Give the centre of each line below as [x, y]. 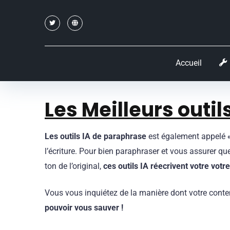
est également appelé [188, 136]
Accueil [188, 63]
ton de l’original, [74, 166]
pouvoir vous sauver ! [84, 208]
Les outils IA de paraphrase [97, 136]
